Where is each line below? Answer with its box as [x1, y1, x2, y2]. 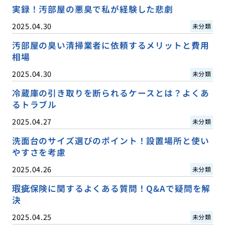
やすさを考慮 [12, 146, 66, 159]
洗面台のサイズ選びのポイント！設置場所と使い [12, 135, 209, 147]
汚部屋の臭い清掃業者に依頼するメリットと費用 [12, 39, 209, 52]
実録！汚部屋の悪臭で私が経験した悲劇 [12, 3, 173, 15]
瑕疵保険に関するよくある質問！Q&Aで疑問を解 [12, 182, 211, 195]
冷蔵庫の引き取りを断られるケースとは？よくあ [12, 87, 209, 99]
